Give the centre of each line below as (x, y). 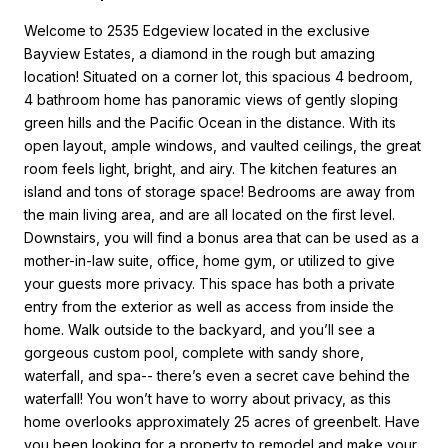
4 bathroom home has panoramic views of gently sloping (211, 99)
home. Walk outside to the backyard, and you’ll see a (199, 329)
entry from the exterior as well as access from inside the (209, 306)
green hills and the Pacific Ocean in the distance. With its (210, 122)
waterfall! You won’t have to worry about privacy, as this (207, 398)
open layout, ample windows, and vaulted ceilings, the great (222, 145)
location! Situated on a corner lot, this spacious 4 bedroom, (218, 76)
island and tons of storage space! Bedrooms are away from (219, 191)
